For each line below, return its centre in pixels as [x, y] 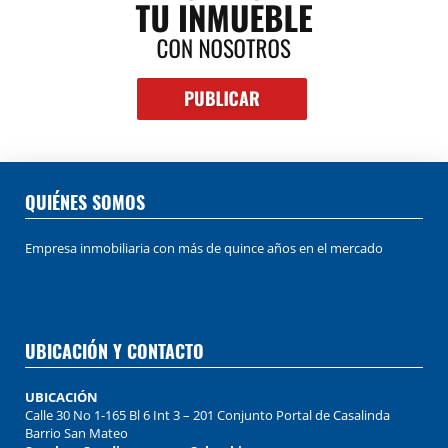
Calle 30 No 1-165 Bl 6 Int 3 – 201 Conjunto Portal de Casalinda [207, 414]
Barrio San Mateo [76, 432]
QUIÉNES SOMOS [85, 201]
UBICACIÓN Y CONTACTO [114, 350]
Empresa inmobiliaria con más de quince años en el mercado [204, 247]
